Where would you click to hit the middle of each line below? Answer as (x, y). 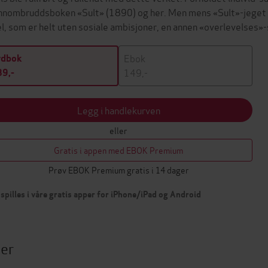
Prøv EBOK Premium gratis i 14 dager (118, 170)
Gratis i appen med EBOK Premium (118, 150)
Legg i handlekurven (118, 110)
